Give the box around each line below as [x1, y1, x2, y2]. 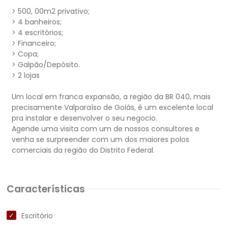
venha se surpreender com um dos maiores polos [12, 134, 189, 145]
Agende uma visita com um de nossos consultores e [12, 124, 199, 134]
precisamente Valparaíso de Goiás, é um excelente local [12, 102, 213, 112]
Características [7, 182, 85, 196]
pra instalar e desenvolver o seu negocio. [12, 113, 157, 123]
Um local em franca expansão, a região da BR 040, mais [12, 92, 211, 102]
